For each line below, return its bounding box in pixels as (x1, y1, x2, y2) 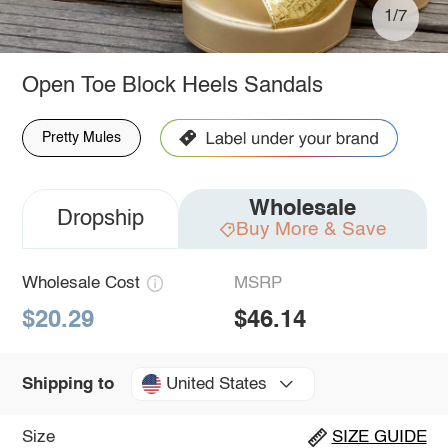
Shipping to (21, 375, 114, 393)
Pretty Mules (41, 130, 121, 145)
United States (165, 375, 267, 393)
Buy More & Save (235, 219, 387, 239)
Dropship (56, 207, 144, 230)
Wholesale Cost (21, 274, 140, 292)
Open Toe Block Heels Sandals (21, 74, 323, 97)
